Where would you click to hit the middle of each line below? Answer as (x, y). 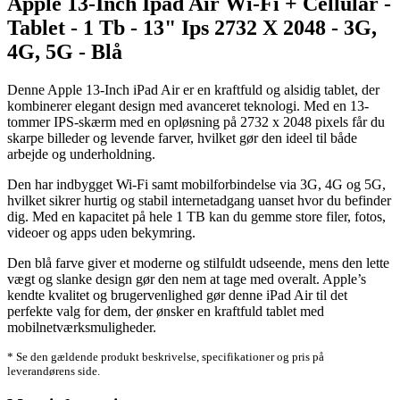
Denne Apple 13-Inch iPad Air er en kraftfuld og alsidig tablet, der (193, 89)
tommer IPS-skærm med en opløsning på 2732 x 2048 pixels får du (196, 121)
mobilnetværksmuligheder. (82, 327)
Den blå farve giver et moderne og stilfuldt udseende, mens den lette (198, 262)
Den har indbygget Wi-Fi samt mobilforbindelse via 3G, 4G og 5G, (196, 184)
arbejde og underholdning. (81, 154)
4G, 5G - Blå (65, 51)
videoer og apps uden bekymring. (101, 232)
